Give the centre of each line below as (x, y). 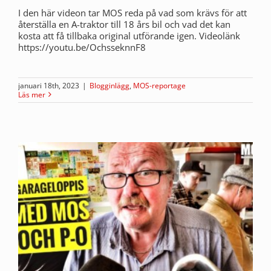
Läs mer (32, 94)
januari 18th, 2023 (49, 85)
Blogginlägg (109, 85)
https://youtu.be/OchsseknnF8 (82, 47)
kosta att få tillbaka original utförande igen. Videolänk (129, 35)
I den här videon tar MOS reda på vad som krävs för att (132, 12)
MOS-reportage (159, 85)
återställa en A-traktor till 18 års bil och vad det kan (124, 24)
